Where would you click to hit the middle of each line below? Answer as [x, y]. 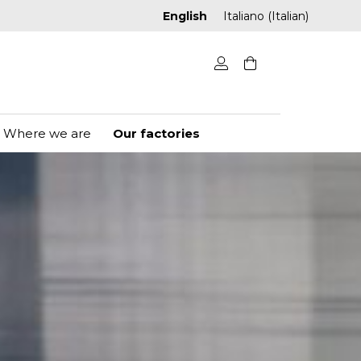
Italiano [243, 17]
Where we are [48, 134]
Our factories [156, 134]
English [185, 17]
